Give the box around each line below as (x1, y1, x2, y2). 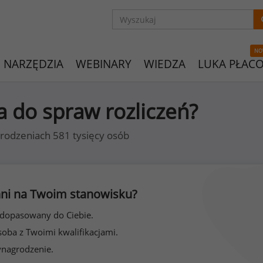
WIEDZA (144, 56, 186, 72)
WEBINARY (76, 56, 131, 72)
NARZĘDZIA (4, 56, 63, 72)
